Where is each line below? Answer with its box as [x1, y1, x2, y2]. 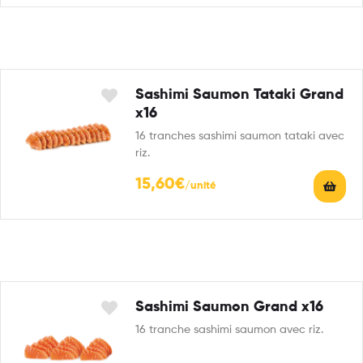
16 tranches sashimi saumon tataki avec [135, 130, 344, 142]
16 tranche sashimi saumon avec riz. [135, 323, 323, 335]
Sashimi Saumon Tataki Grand [135, 87, 344, 102]
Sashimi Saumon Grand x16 [135, 299, 323, 314]
